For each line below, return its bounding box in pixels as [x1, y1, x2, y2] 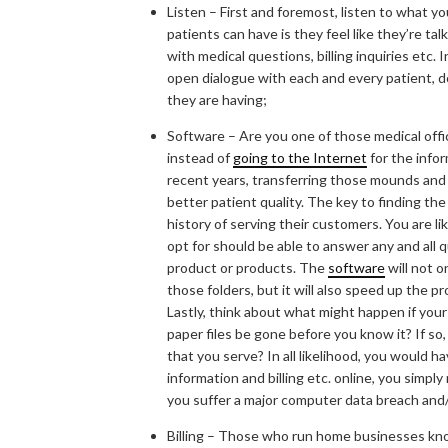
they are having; [167, 90, 267, 108]
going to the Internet [233, 148, 367, 166]
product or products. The [167, 258, 328, 276]
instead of [167, 148, 233, 166]
